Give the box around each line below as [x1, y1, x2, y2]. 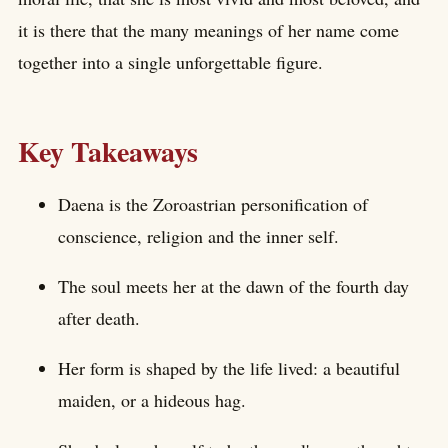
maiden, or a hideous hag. [58, 387, 246, 412]
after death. [58, 305, 140, 330]
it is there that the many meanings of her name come [18, 17, 399, 42]
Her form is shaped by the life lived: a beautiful [58, 355, 400, 380]
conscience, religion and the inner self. [58, 223, 339, 248]
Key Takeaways [18, 131, 198, 173]
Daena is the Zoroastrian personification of [58, 191, 368, 216]
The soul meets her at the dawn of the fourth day [58, 273, 409, 298]
